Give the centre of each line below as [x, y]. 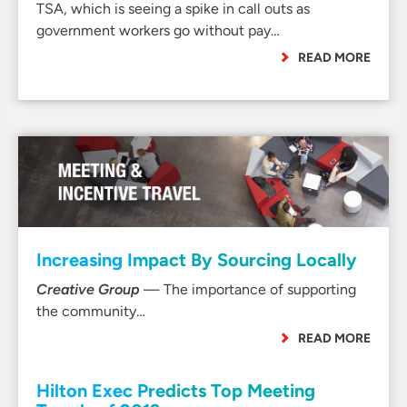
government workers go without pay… [158, 30]
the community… [91, 311]
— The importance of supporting [248, 289]
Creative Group [88, 289]
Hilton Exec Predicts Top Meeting [176, 391]
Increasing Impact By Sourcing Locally [197, 260]
